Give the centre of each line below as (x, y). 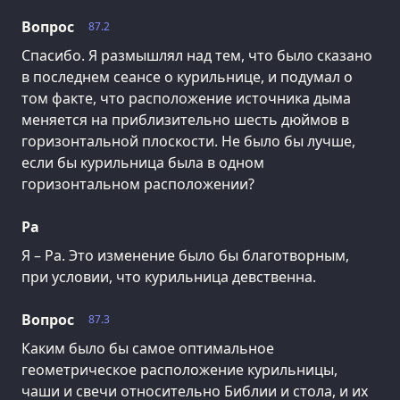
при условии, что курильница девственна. (169, 276)
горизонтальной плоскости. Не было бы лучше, (188, 141)
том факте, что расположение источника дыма (186, 98)
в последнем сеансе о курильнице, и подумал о (187, 76)
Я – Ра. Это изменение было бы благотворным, (185, 255)
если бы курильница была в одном (143, 162)
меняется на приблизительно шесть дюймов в (185, 119)
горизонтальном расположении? (138, 183)
